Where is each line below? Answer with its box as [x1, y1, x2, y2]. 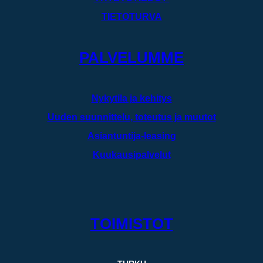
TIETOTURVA [101, 12, 162, 22]
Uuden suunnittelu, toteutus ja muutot [47, 112, 216, 122]
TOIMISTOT [90, 215, 173, 233]
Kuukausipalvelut [92, 149, 171, 160]
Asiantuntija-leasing [87, 130, 176, 141]
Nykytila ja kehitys [91, 93, 172, 103]
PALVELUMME [79, 49, 184, 67]
